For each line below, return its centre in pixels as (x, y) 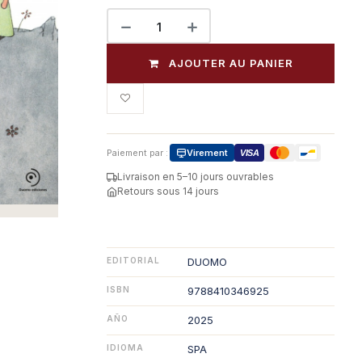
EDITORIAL (133, 260)
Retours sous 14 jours (168, 191)
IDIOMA (125, 347)
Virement (207, 153)
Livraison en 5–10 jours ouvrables (196, 177)
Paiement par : (137, 153)
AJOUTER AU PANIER (231, 63)
